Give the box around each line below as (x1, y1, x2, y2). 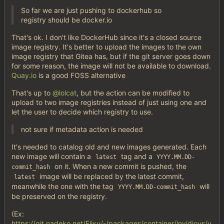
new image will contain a (11, 152, 93, 161)
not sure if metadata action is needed (20, 125, 143, 134)
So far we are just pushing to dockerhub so (20, 6, 161, 15)
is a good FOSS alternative (36, 71, 125, 80)
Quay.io (11, 71, 36, 80)
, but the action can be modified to (76, 88, 189, 97)
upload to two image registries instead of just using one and (11, 98, 206, 107)
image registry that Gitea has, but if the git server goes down (11, 52, 210, 61)
